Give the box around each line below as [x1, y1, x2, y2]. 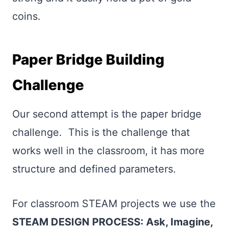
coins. [12, 10, 47, 22]
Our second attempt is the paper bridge [12, 108, 202, 120]
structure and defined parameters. [12, 163, 176, 175]
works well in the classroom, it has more [12, 145, 205, 157]
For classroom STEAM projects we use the [12, 197, 216, 210]
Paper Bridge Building [12, 51, 164, 68]
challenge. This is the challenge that [12, 126, 190, 138]
